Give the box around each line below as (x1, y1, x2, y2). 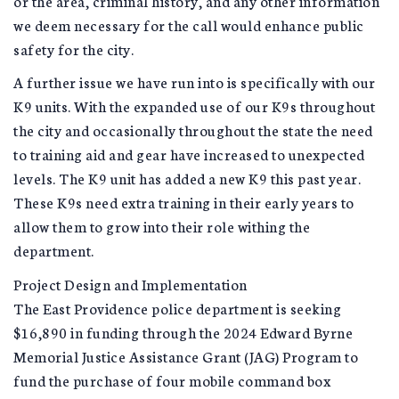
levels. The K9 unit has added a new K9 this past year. (13, 167, 361, 188)
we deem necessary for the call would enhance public (13, 13, 364, 35)
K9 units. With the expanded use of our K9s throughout (13, 95, 376, 116)
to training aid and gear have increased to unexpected (13, 143, 365, 164)
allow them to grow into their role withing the (13, 216, 310, 236)
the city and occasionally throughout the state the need (13, 119, 373, 140)
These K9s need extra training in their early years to (13, 191, 354, 212)
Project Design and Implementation (13, 273, 248, 294)
